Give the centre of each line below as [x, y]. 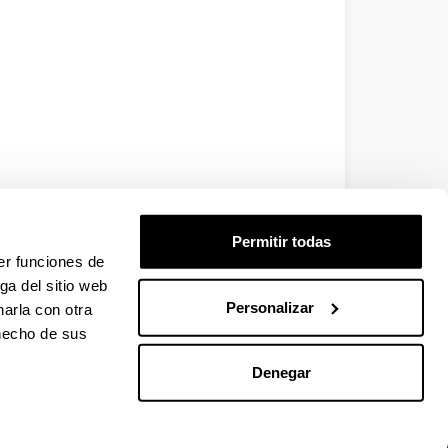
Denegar [281, 372]
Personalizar [269, 307]
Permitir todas [281, 241]
